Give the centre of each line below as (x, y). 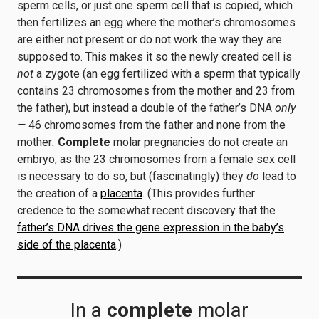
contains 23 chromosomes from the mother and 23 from (156, 91)
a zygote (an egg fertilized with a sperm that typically (167, 74)
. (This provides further (199, 193)
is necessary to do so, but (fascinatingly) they (132, 176)
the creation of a (59, 193)
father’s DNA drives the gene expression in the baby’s (151, 228)
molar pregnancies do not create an (199, 142)
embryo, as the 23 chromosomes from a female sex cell (156, 159)
